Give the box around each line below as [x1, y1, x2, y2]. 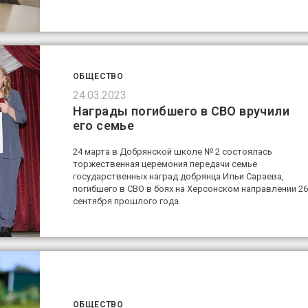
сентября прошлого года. [72, 195, 181, 206]
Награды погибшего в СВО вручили [72, 103, 289, 118]
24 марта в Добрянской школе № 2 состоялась [72, 146, 272, 157]
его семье [72, 118, 135, 133]
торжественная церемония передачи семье [72, 158, 257, 169]
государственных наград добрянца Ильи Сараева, [72, 170, 284, 181]
